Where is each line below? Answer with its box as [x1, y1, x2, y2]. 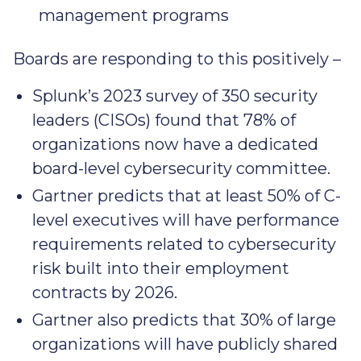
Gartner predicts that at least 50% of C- [32, 186, 341, 206]
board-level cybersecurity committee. [32, 159, 334, 179]
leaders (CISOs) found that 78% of [32, 110, 296, 131]
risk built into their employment [32, 259, 289, 279]
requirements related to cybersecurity [32, 234, 336, 255]
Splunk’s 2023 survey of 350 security [32, 86, 317, 106]
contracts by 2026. [32, 283, 181, 303]
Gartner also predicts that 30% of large [32, 310, 336, 330]
